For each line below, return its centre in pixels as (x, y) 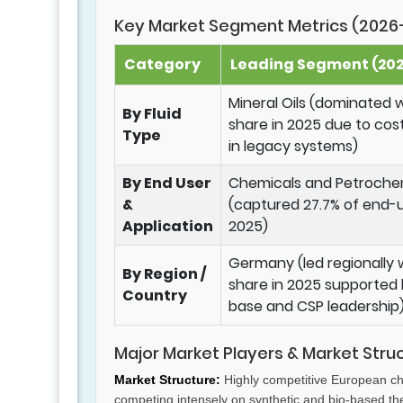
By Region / (164, 274)
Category (162, 65)
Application (168, 227)
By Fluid (152, 114)
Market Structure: (167, 380)
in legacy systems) (293, 147)
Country (155, 296)
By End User (167, 184)
